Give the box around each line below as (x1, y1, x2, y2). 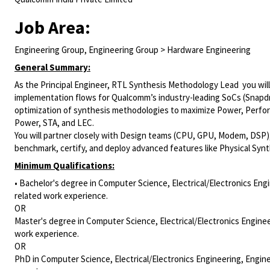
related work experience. (14, 190, 108, 201)
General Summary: (14, 61, 90, 73)
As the (14, 79, 39, 90)
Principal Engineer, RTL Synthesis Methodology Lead (40, 79, 239, 90)
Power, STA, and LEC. (14, 117, 94, 128)
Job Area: (14, 16, 90, 39)
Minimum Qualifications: (14, 160, 115, 171)
